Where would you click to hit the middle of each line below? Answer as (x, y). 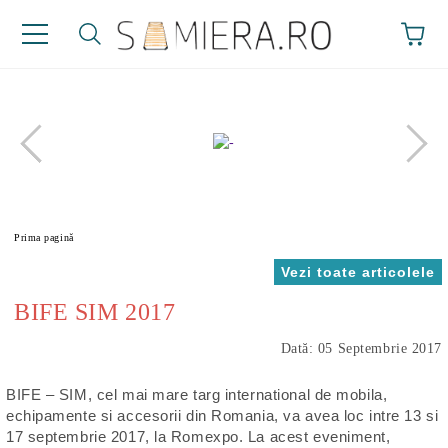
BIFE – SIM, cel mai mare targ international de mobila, (197, 394)
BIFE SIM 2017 (95, 312)
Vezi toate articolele (358, 272)
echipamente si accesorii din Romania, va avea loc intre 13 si (222, 415)
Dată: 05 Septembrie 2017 (361, 348)
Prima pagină (44, 237)
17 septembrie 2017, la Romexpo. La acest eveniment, (198, 436)
